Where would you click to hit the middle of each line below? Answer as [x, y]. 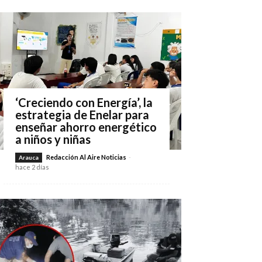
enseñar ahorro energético [86, 127]
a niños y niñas [53, 139]
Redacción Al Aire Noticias [86, 157]
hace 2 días [32, 167]
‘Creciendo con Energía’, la [84, 102]
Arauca [29, 157]
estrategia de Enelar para [82, 115]
